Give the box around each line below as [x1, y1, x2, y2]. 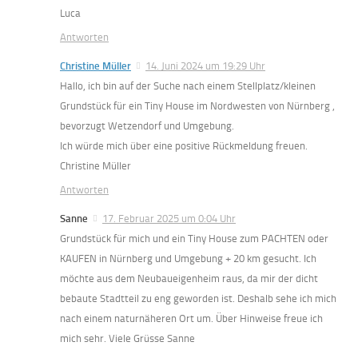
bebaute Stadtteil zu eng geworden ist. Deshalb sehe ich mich [60, 292, 336, 304]
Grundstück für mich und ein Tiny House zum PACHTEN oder [60, 232, 328, 245]
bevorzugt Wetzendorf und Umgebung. [60, 119, 234, 132]
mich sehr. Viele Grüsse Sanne [60, 332, 195, 344]
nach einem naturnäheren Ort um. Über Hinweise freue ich [60, 312, 323, 324]
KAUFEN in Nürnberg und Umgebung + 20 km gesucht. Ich [60, 252, 316, 265]
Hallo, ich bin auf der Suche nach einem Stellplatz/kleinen [60, 79, 316, 92]
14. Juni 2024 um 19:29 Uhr [145, 59, 265, 72]
